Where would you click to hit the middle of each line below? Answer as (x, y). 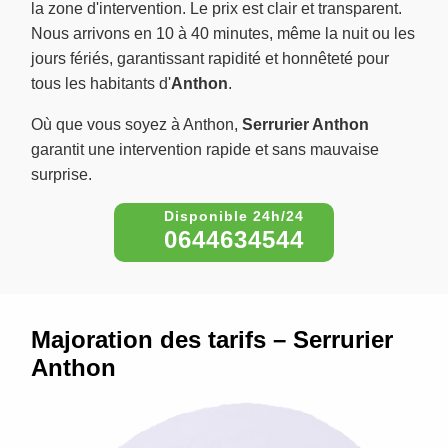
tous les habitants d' (101, 84)
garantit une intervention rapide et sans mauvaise (205, 150)
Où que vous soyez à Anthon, (136, 125)
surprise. (61, 175)
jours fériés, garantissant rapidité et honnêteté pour (210, 59)
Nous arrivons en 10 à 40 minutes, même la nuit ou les (223, 34)
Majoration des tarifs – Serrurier (212, 340)
